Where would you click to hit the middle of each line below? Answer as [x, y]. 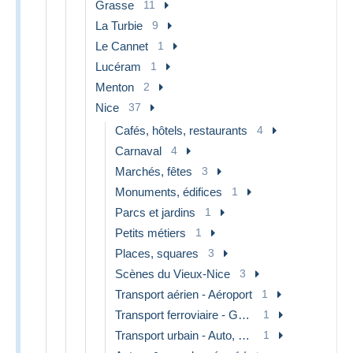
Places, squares [157, 253]
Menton [115, 87]
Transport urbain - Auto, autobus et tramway [244, 335]
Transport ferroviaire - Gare [244, 314]
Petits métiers [150, 232]
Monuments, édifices [169, 191]
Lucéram [118, 66]
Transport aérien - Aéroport [184, 294]
